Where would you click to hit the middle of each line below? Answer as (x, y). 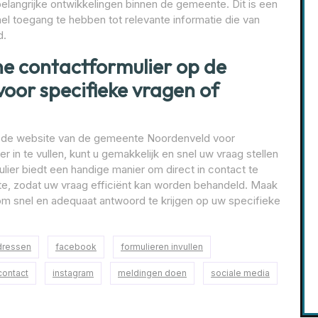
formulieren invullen (162, 247)
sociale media (240, 273)
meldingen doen (152, 273)
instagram (73, 273)
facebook (76, 247)
